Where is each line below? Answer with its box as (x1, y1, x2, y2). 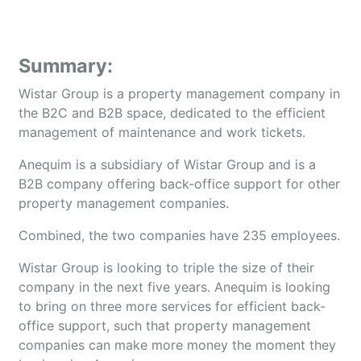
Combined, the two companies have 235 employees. (19, 227, 340, 243)
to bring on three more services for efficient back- (19, 298, 326, 314)
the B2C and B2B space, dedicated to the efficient (19, 105, 326, 121)
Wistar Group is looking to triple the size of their (19, 259, 314, 276)
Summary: (19, 54, 113, 77)
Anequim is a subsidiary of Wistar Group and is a (19, 156, 316, 172)
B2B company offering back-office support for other (19, 176, 340, 192)
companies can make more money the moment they (19, 337, 336, 353)
